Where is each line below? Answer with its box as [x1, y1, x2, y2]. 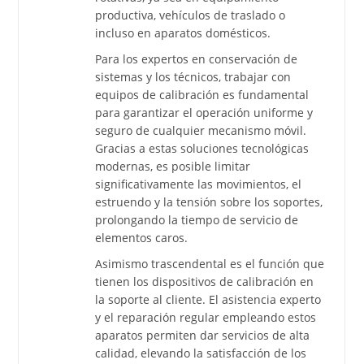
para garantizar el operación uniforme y [95, 105, 314, 121]
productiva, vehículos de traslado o [95, 7, 286, 24]
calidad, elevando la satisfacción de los [95, 345, 307, 362]
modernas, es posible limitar [95, 158, 251, 175]
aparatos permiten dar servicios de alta [95, 327, 310, 344]
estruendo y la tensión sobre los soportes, [95, 194, 323, 210]
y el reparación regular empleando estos [95, 310, 317, 326]
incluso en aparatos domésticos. [95, 25, 271, 41]
